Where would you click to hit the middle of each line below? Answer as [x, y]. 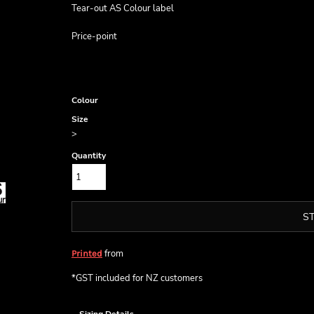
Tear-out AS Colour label [123, 8]
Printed [87, 253]
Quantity [89, 156]
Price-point [94, 36]
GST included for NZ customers [139, 278]
